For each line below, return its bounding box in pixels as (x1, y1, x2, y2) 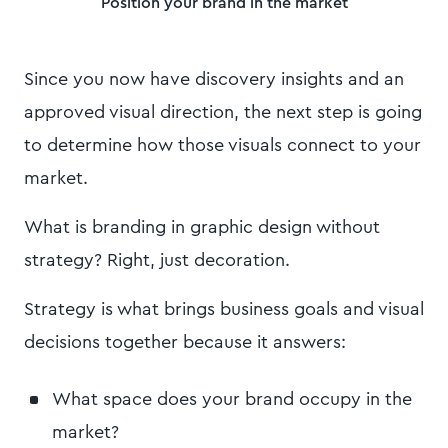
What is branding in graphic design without (24, 218, 380, 237)
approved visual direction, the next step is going (24, 103, 422, 122)
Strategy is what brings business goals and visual (24, 300, 424, 319)
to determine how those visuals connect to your (24, 136, 421, 155)
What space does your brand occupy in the (52, 390, 412, 409)
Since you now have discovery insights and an (24, 70, 404, 89)
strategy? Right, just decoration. (24, 251, 295, 270)
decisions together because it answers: (24, 333, 351, 352)
